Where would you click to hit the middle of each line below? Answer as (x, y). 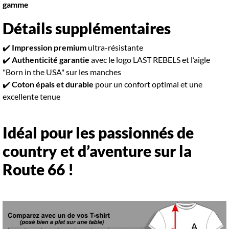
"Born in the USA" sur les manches (62, 72)
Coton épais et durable (53, 84)
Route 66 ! (38, 169)
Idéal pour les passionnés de (98, 132)
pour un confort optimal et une (148, 84)
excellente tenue (31, 96)
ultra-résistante (115, 47)
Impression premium (49, 47)
